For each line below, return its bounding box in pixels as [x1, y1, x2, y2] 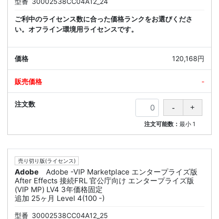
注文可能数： [144, 120, 180, 128]
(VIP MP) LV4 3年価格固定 [15, 184, 103, 194]
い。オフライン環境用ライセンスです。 [15, 24, 138, 33]
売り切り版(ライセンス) [18, 157, 76, 165]
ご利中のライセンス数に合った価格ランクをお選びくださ [15, 14, 193, 23]
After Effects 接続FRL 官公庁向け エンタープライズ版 [15, 175, 194, 185]
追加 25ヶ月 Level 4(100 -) [15, 193, 105, 203]
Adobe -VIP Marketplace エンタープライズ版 [46, 167, 197, 176]
